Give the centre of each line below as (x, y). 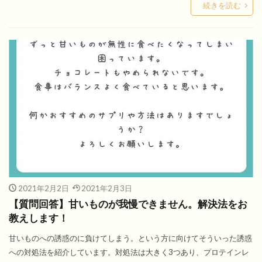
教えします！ (39, 218)
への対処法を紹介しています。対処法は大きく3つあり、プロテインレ (129, 252)
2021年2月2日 (43, 189)
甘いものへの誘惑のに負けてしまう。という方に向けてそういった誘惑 (130, 238)
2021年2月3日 (107, 189)
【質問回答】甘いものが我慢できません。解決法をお (128, 204)
